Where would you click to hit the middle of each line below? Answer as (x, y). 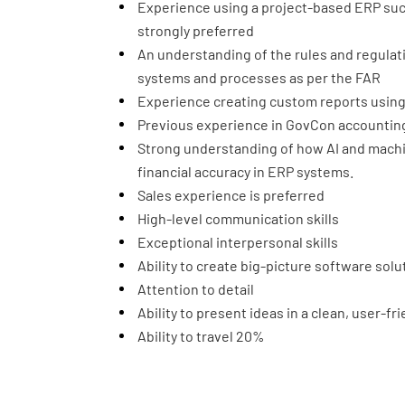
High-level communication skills (238, 218)
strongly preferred (196, 30)
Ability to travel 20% (201, 336)
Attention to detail (196, 289)
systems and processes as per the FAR (259, 77)
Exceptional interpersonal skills (238, 242)
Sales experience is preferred (231, 195)
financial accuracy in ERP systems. (245, 171)
